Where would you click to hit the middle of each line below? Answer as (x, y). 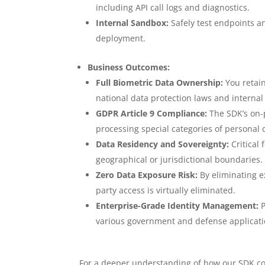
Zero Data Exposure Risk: (147, 175)
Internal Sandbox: (132, 23)
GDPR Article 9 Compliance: (152, 114)
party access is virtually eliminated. (166, 190)
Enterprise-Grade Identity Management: (177, 206)
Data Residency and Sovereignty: (163, 144)
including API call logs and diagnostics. (173, 8)
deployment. (121, 38)
